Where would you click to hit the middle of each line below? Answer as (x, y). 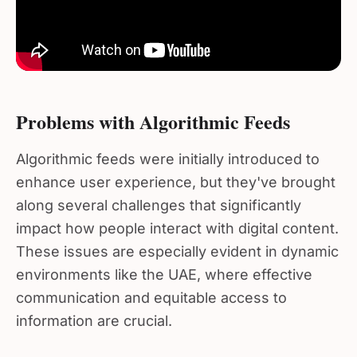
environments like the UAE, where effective (164, 268)
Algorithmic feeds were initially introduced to (168, 153)
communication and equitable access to (151, 291)
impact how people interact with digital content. (177, 222)
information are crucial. (94, 314)
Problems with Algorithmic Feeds (153, 115)
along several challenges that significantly (159, 199)
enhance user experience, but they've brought (176, 176)
